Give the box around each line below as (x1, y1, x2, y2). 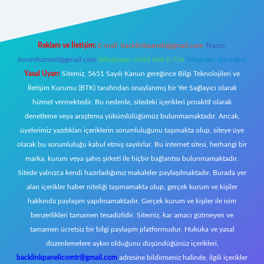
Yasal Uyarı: (24, 70, 60, 77)
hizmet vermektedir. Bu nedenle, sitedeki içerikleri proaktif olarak (32, 98, 232, 105)
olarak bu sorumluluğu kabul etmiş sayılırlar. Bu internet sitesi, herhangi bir (17, 141, 247, 148)
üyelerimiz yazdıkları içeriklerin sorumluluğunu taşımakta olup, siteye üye (20, 127, 244, 134)
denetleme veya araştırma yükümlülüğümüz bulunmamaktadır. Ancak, (24, 113, 240, 120)
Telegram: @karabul (186, 56, 246, 63)
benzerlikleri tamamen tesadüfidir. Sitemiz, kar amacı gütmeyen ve (31, 212, 233, 219)
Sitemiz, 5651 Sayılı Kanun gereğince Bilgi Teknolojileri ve (60, 70, 240, 77)
